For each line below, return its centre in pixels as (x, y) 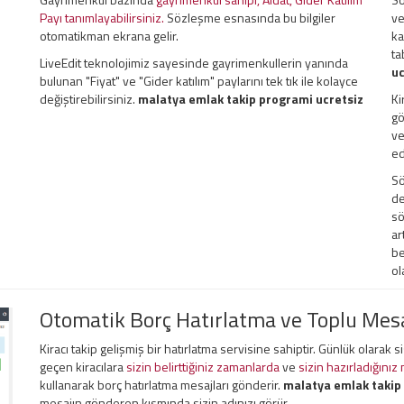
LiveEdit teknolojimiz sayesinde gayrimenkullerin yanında (194, 63)
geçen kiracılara (83, 367)
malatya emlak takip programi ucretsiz (251, 99)
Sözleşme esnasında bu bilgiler (250, 18)
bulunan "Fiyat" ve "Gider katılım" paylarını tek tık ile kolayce (199, 81)
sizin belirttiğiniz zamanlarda (203, 367)
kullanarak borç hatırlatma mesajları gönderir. (161, 385)
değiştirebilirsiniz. (89, 99)
